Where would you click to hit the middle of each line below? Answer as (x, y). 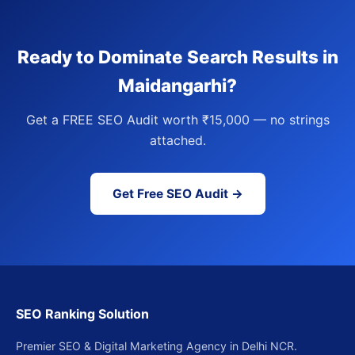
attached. (177, 140)
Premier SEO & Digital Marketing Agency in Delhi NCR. (157, 346)
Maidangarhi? (177, 85)
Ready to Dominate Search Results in (177, 57)
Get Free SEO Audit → (177, 194)
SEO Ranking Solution (82, 314)
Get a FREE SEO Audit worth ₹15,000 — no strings (177, 120)
